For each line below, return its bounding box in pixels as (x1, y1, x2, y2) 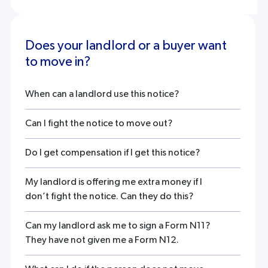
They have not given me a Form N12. (25, 235, 179, 245)
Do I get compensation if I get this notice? (25, 148, 200, 158)
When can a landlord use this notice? (25, 89, 179, 99)
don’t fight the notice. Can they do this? (25, 191, 193, 202)
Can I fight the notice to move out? (25, 118, 172, 129)
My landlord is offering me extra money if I (25, 177, 202, 187)
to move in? (25, 55, 90, 69)
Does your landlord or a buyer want (25, 39, 227, 53)
